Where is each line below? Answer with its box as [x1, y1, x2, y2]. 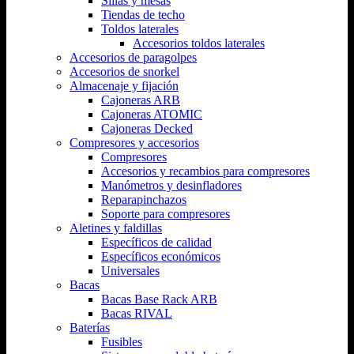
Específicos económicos [101, 249, 220, 263]
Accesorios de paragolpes [70, 50, 197, 64]
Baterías [70, 320, 110, 334]
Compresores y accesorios [70, 135, 199, 149]
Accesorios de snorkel [70, 64, 179, 78]
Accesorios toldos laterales [133, 36, 265, 50]
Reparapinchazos [101, 192, 186, 206]
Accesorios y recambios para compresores [101, 164, 310, 178]
